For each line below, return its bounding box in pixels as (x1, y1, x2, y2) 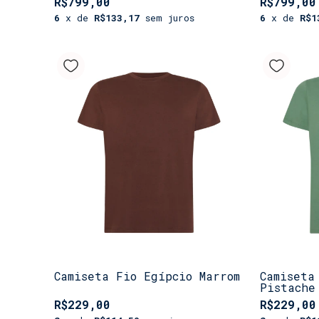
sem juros (145, 11, 194, 24)
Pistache (260, 279, 315, 295)
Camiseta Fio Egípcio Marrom (54, 268, 240, 283)
